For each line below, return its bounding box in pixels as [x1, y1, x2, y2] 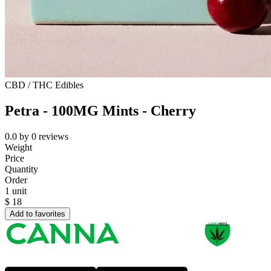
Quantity [5, 164, 38, 175]
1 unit [5, 186, 27, 197]
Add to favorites [10, 209, 65, 219]
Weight [5, 142, 32, 153]
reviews [39, 131, 68, 142]
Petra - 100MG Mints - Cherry [5, 103, 196, 119]
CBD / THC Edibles [5, 80, 83, 91]
